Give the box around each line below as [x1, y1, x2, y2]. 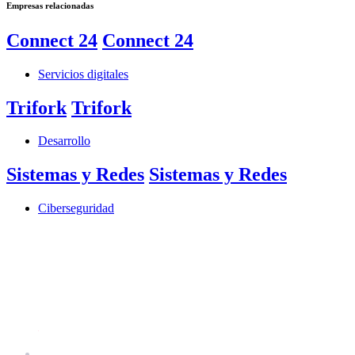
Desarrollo [38, 134, 90, 148]
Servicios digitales [38, 67, 128, 81]
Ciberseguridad [38, 201, 114, 216]
